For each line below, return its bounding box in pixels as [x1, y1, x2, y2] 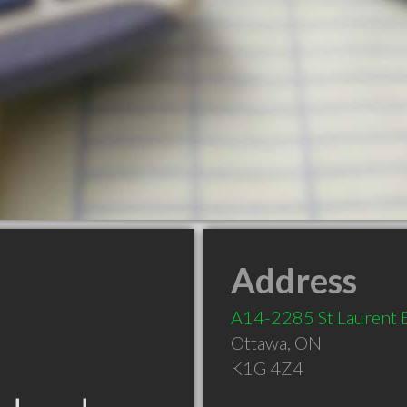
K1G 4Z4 [231, 357, 303, 379]
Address [231, 259, 357, 301]
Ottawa [231, 332, 287, 353]
